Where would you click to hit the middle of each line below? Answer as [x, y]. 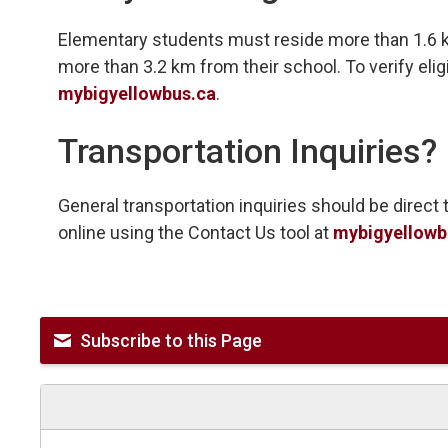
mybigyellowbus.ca [137, 93]
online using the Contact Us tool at [196, 232]
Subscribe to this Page [171, 340]
